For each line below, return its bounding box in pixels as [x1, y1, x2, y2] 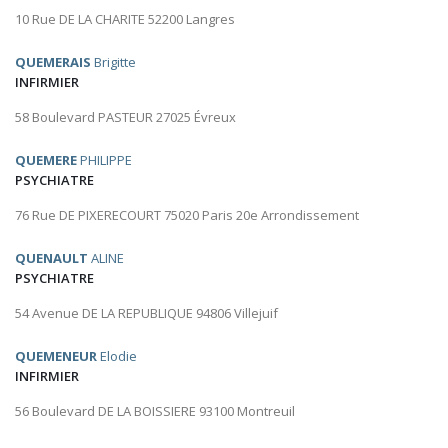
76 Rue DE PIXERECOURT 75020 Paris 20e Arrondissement [15, 206, 359, 225]
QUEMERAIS [15, 53, 91, 72]
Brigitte [91, 53, 136, 72]
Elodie [97, 347, 137, 366]
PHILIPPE [77, 151, 132, 170]
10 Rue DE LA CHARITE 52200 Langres [15, 10, 235, 29]
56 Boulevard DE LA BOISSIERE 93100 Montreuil [15, 402, 295, 421]
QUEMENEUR [15, 347, 97, 366]
